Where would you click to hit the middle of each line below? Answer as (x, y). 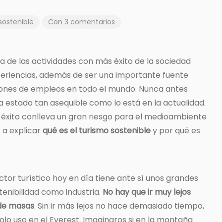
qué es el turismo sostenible (97, 131)
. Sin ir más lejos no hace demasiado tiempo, (119, 206)
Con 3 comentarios (82, 22)
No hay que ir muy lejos (147, 192)
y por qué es (175, 131)
